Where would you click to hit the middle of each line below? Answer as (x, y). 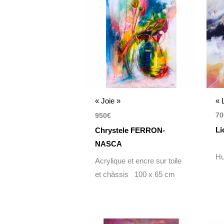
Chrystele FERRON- (130, 130)
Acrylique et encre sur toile (138, 161)
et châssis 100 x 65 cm (135, 174)
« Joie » (108, 101)
